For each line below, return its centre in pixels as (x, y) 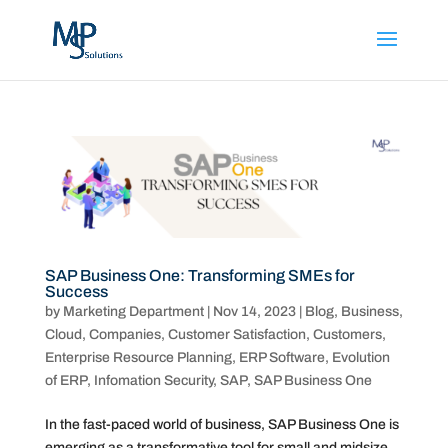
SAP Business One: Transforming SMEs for (199, 276)
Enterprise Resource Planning (138, 358)
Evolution (360, 358)
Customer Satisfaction (236, 335)
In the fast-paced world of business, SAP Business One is (221, 425)
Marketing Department (133, 312)
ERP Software (281, 358)
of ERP (65, 381)
